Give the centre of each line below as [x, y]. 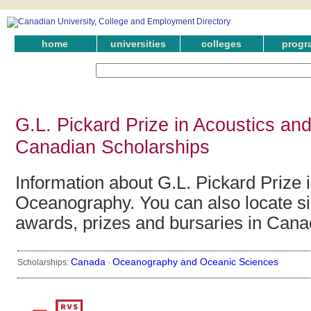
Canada [88, 262]
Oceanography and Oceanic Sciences [195, 262]
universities [138, 44]
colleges [221, 44]
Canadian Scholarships [112, 146]
